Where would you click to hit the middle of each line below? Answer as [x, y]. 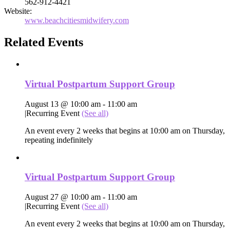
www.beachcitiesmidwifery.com [77, 21]
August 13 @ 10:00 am [63, 104]
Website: [18, 11]
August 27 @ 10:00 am [63, 197]
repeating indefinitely [59, 140]
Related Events [44, 42]
